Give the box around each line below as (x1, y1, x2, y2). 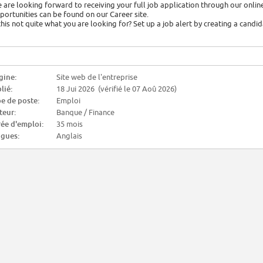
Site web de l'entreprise (56, 72, 137, 82)
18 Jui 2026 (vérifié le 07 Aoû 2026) (56, 84, 177, 94)
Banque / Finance (56, 107, 114, 117)
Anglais (56, 131, 82, 141)
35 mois (56, 119, 83, 129)
